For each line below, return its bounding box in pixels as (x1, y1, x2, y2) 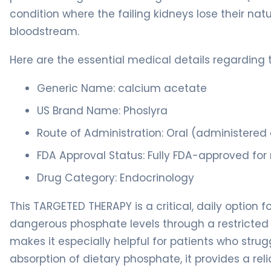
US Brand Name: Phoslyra (37, 103, 168, 118)
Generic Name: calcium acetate (37, 81, 207, 96)
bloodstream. (10, 24, 79, 39)
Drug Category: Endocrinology (37, 171, 194, 185)
